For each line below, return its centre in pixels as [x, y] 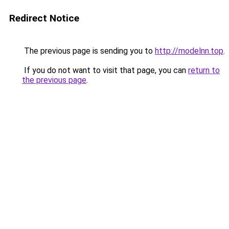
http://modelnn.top [189, 51]
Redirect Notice [44, 18]
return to [204, 70]
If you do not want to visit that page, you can [105, 70]
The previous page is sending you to [88, 51]
